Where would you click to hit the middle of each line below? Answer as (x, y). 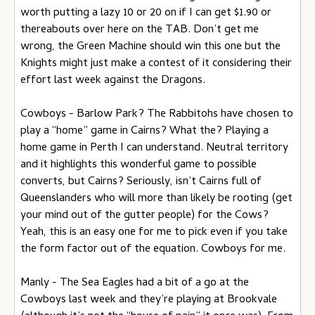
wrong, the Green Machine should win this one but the (150, 47)
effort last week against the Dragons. (113, 81)
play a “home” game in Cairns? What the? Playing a (144, 131)
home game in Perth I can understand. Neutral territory (154, 148)
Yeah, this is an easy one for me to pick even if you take (154, 233)
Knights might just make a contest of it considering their (156, 64)
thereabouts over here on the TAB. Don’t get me (140, 30)
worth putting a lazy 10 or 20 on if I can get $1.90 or (146, 13)
